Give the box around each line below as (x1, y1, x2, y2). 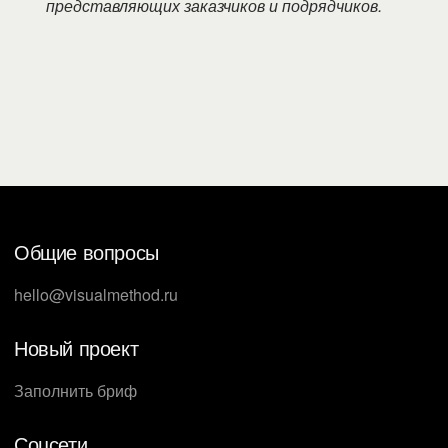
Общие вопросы (14, 237, 159, 267)
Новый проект (14, 333, 139, 363)
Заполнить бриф (14, 379, 137, 403)
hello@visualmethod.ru (14, 283, 178, 307)
